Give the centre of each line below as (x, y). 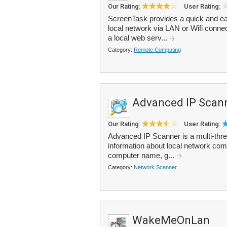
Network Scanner (155, 167)
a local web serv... (139, 38)
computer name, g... (142, 155)
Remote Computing (157, 50)
